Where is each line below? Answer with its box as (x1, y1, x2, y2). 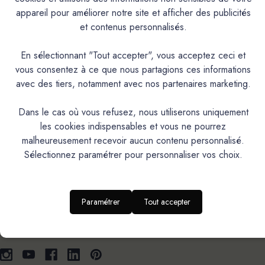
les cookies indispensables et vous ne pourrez (40, 119, 226, 134)
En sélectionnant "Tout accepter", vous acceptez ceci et (21, 49, 245, 63)
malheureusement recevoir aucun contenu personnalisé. (22, 134, 244, 148)
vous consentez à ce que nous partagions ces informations (15, 63, 251, 77)
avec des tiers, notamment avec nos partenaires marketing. (15, 77, 251, 91)
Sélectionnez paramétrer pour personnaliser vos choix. (24, 148, 243, 162)
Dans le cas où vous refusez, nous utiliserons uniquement (18, 105, 248, 119)
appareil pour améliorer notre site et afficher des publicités (15, 6, 251, 20)
